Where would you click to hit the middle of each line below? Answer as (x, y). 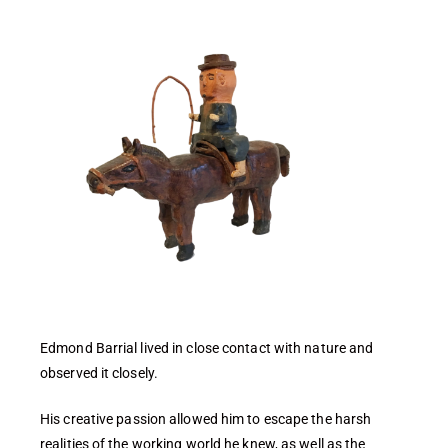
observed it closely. (99, 373)
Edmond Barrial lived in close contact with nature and (207, 348)
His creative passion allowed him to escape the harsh (206, 419)
